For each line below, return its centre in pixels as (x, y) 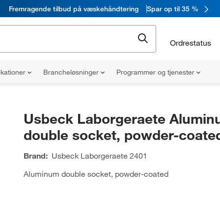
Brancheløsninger (72, 72)
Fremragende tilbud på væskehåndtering (74, 9)
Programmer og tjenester (156, 72)
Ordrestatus (191, 42)
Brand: (35, 156)
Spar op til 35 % (173, 9)
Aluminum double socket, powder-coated (96, 174)
